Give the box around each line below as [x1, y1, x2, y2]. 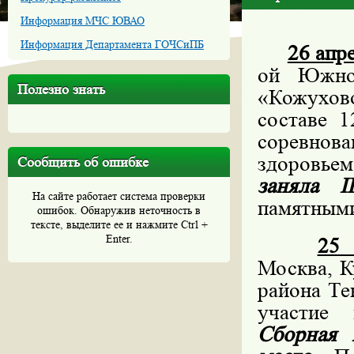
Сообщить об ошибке [17, 154, 149, 170]
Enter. [105, 232, 133, 245]
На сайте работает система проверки [32, 190, 205, 202]
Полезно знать [17, 81, 105, 97]
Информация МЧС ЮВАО [21, 14, 145, 27]
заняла [258, 174, 341, 198]
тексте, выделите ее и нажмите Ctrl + [30, 218, 208, 231]
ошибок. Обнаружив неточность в [37, 204, 201, 217]
